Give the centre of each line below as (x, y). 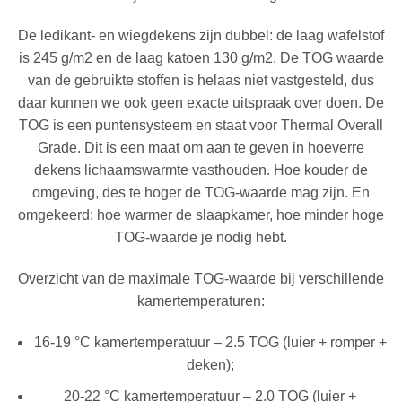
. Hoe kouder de (317, 170)
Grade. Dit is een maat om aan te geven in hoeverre (201, 148)
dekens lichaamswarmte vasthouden (150, 170)
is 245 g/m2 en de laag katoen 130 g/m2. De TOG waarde (201, 58)
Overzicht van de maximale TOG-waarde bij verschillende (201, 279)
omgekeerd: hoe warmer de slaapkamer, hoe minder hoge (201, 215)
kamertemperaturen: (201, 301)
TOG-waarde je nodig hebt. (201, 238)
